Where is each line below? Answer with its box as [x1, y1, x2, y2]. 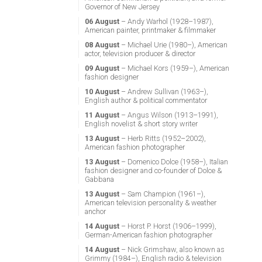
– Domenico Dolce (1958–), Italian [119, 157, 228, 166]
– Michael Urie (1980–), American [119, 40, 227, 49]
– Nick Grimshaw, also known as [119, 245, 225, 254]
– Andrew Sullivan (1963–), [119, 87, 208, 96]
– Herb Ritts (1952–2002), [119, 134, 206, 143]
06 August [84, 17, 119, 26]
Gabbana [84, 175, 114, 184]
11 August [84, 111, 119, 119]
